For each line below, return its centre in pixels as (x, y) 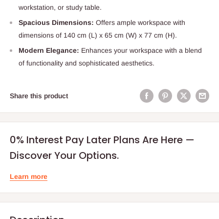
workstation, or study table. (60, 7)
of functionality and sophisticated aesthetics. (87, 63)
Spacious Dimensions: (56, 22)
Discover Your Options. (64, 155)
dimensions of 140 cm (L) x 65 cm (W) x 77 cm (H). (98, 35)
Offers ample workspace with (140, 22)
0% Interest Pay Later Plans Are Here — (102, 140)
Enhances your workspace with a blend (141, 50)
